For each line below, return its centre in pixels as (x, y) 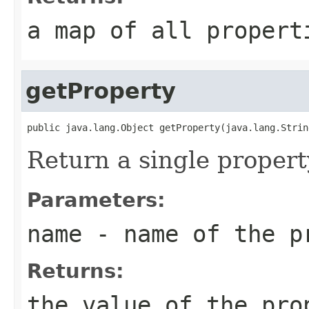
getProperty (101, 91)
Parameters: (96, 200)
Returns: (76, 271)
